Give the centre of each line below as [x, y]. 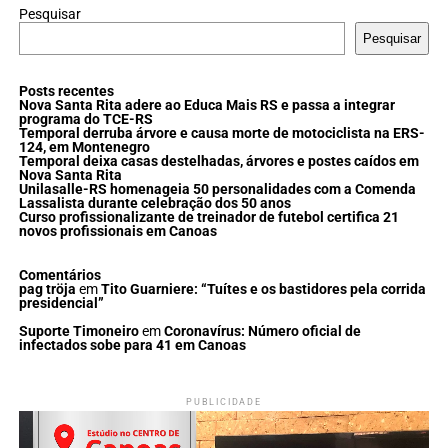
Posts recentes [66, 91]
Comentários [59, 275]
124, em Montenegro [84, 147]
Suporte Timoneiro [78, 332]
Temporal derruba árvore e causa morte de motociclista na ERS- [221, 133]
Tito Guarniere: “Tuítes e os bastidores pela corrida [263, 289]
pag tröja [47, 289]
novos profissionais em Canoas [117, 231]
